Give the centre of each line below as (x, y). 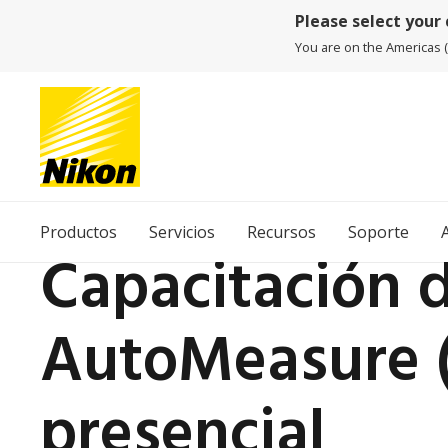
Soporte (378, 232)
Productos (78, 232)
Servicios (182, 232)
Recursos (281, 232)
